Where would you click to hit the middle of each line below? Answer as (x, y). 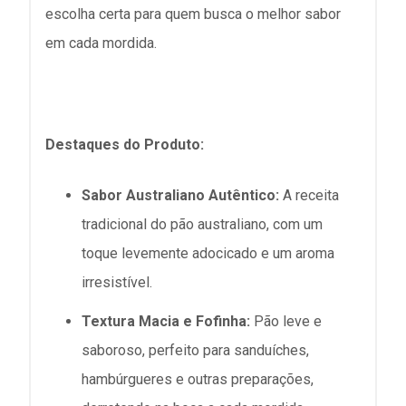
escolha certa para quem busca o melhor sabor (193, 14)
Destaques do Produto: (125, 145)
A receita (309, 195)
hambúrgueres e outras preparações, (198, 380)
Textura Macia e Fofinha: (166, 322)
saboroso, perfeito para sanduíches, (195, 351)
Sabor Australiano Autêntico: (180, 195)
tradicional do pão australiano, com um (202, 224)
